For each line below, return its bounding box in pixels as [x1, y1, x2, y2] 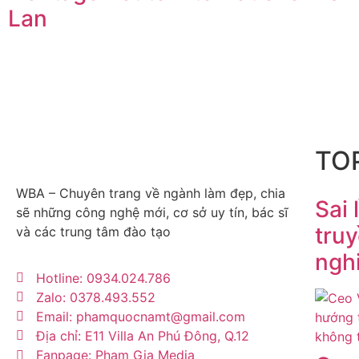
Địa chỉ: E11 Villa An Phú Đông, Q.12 [36, 328, 249, 345]
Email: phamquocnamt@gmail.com [36, 309, 245, 325]
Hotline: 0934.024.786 [36, 270, 171, 287]
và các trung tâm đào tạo [16, 223, 171, 240]
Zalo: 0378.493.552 [36, 289, 155, 306]
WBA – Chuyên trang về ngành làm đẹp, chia [16, 184, 285, 201]
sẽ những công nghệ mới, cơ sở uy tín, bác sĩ [16, 204, 288, 220]
